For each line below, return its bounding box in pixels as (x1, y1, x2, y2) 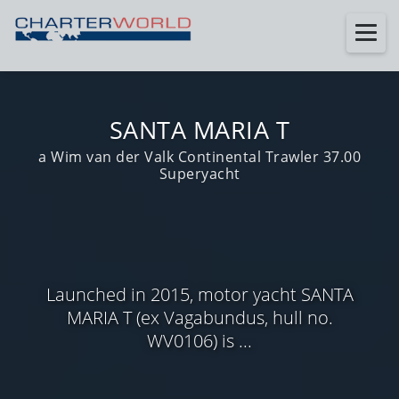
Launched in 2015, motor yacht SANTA (45, 281, 354, 306)
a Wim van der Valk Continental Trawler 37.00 (38, 147, 361, 167)
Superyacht (159, 164, 240, 183)
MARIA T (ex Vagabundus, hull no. (66, 305, 333, 330)
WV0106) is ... (147, 328, 252, 353)
